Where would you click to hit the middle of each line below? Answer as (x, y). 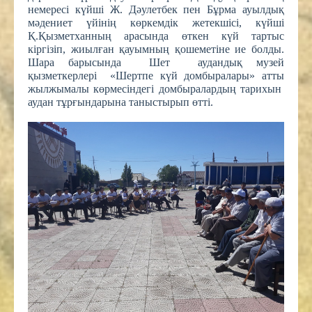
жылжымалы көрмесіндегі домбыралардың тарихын (156, 89)
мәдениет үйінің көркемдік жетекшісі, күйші (156, 23)
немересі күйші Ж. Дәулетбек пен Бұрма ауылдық (156, 10)
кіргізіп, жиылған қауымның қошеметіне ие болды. (156, 49)
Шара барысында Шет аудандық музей (156, 63)
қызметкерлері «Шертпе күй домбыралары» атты (156, 76)
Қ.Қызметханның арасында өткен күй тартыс (156, 36)
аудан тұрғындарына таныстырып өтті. (122, 102)
